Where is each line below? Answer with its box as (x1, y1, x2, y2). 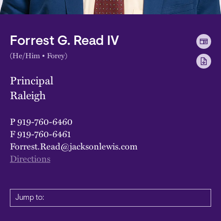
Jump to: (15, 193, 44, 202)
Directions (10, 151, 50, 165)
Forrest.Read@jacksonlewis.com (10, 139, 138, 152)
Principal (10, 72, 53, 88)
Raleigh (10, 86, 46, 103)
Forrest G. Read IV (10, 35, 119, 48)
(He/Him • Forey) (10, 49, 67, 61)
